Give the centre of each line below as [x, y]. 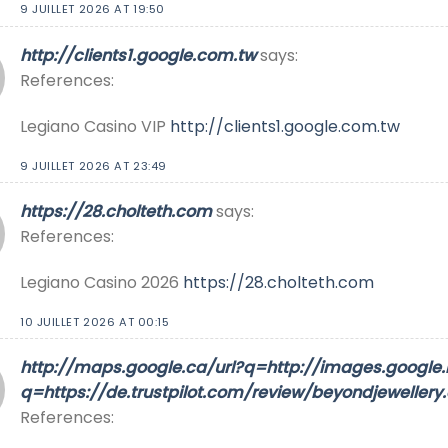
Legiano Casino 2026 [101, 283]
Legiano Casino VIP [95, 126]
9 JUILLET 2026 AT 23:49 [93, 165]
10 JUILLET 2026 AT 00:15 [95, 321]
